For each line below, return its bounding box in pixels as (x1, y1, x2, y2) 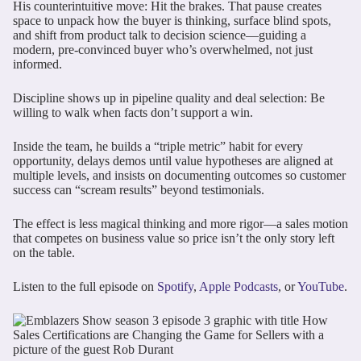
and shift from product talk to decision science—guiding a (13, 27, 306, 42)
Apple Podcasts (199, 279, 278, 293)
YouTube (297, 279, 344, 293)
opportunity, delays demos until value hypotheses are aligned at (13, 153, 333, 168)
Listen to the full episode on (13, 279, 157, 293)
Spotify (157, 279, 193, 293)
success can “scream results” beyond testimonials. (13, 182, 264, 197)
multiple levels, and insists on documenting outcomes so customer (13, 168, 346, 182)
